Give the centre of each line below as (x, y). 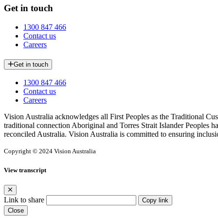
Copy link (155, 200)
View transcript (25, 170)
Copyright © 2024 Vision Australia (50, 151)
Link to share (24, 200)
